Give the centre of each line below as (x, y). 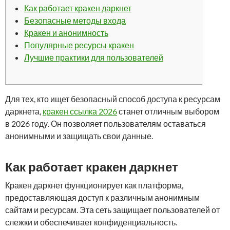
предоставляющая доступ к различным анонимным (102, 197)
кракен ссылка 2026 (80, 111)
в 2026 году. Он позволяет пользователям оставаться (106, 123)
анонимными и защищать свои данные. (79, 136)
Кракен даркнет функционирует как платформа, (94, 185)
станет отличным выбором (168, 111)
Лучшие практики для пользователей (94, 57)
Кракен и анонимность (66, 33)
